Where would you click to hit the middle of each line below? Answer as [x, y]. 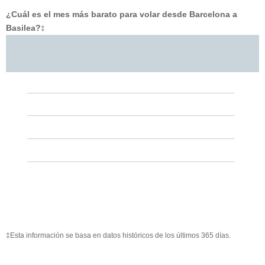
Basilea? [23, 28]
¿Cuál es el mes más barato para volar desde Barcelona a [122, 14]
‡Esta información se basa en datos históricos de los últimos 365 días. [118, 236]
